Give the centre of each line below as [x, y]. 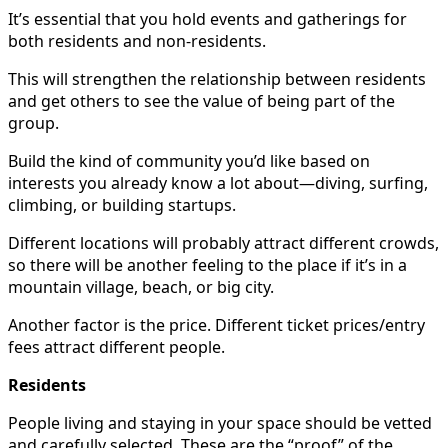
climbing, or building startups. [122, 204]
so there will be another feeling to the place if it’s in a [207, 264]
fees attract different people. [116, 346]
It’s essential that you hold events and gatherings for [207, 18]
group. [33, 122]
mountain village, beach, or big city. [141, 286]
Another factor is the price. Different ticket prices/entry [216, 324]
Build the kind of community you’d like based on [189, 160]
